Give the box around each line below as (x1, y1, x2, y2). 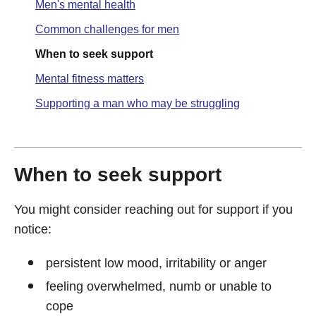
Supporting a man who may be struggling (35, 97, 240, 109)
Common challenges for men (35, 23, 179, 35)
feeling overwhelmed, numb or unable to (46, 279, 272, 293)
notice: (14, 222, 51, 236)
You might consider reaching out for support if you (14, 202, 293, 217)
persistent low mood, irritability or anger (46, 256, 267, 270)
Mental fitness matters (35, 73, 144, 85)
